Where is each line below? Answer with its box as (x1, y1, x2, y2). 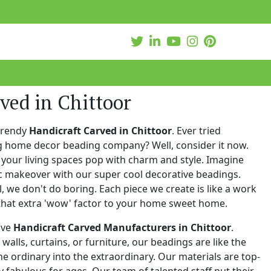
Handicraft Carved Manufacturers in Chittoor (13, 220, 231, 234)
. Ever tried (172, 123, 221, 137)
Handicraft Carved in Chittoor (29, 123, 172, 137)
